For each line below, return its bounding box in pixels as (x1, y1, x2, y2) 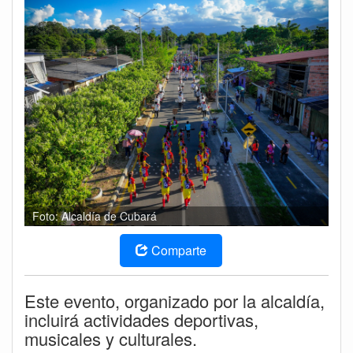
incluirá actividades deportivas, (24, 307, 258, 332)
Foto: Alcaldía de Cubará (32, 207, 157, 224)
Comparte (151, 240, 206, 259)
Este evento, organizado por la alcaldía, (24, 288, 325, 313)
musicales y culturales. (24, 325, 197, 351)
